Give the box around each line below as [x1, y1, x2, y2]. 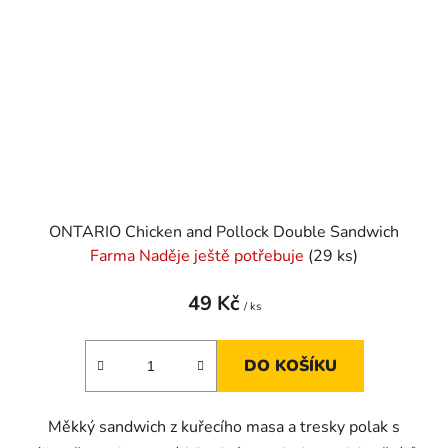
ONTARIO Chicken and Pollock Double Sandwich [49, 220, 399, 243]
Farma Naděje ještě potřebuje [90, 244, 308, 267]
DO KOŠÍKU [243, 354, 337, 377]
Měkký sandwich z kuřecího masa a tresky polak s [48, 415, 400, 438]
